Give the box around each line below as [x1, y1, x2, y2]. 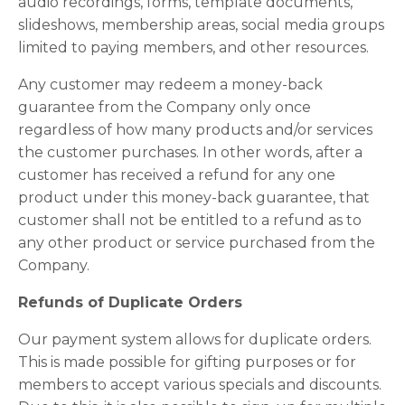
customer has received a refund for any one [18, 166, 335, 184]
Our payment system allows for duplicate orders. [18, 331, 372, 348]
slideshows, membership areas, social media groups [18, 16, 384, 33]
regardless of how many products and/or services [18, 121, 372, 138]
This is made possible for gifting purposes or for [18, 353, 356, 371]
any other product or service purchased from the [18, 234, 375, 251]
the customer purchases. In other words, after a [18, 144, 363, 161]
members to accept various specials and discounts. [18, 376, 381, 393]
